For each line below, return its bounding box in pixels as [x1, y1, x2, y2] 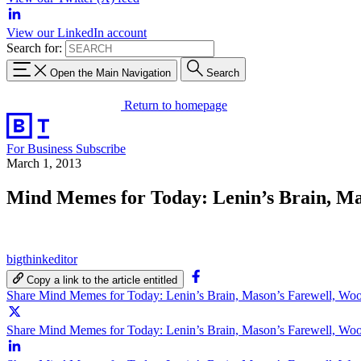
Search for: [6, 41, 62, 55]
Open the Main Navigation [50, 66, 171, 79]
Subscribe [76, 141, 126, 156]
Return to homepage [124, 98, 227, 112]
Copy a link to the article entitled [27, 273, 178, 286]
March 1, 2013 [6, 156, 81, 170]
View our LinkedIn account [6, 26, 147, 39]
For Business [6, 141, 76, 156]
